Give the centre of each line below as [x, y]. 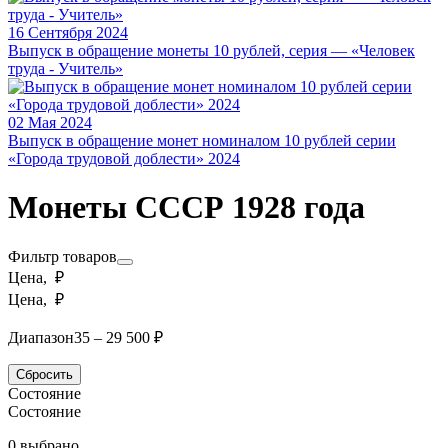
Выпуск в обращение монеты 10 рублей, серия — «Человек [211, 50]
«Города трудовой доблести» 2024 [124, 158]
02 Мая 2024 [50, 122]
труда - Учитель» [65, 68]
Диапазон [41, 337]
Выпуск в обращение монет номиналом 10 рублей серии [202, 140]
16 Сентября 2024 [68, 32]
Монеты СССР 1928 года [186, 207]
